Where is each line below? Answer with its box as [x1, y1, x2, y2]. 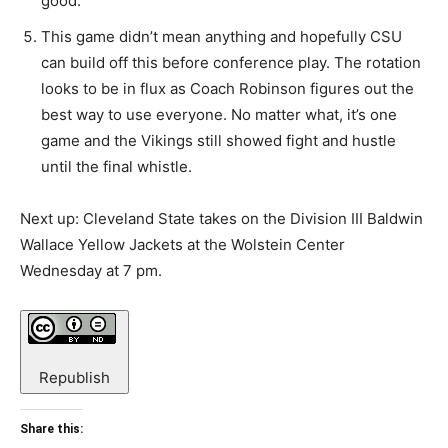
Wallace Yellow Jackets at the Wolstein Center [20, 235, 345, 254]
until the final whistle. [41, 157, 192, 176]
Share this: [20, 422, 83, 436]
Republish [39, 368, 110, 387]
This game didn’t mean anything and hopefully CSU [41, 27, 402, 46]
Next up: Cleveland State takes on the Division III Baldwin [20, 209, 423, 228]
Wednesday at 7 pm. [20, 261, 162, 280]
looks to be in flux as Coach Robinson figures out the [41, 79, 414, 98]
